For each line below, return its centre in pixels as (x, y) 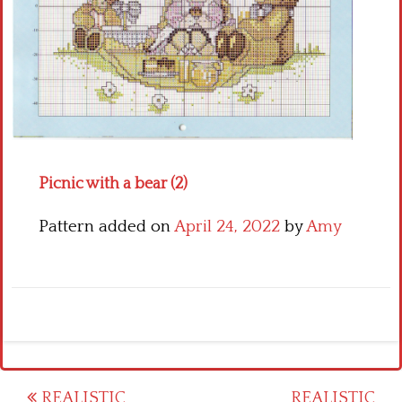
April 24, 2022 (227, 226)
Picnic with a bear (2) (113, 184)
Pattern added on (106, 226)
